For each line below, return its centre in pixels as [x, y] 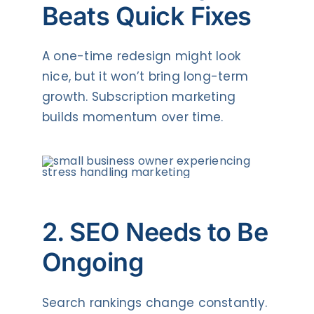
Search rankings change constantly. [155, 303]
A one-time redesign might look [141, 56]
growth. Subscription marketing [139, 97]
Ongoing [93, 262]
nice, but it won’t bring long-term [145, 77]
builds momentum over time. [132, 117]
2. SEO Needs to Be [155, 232]
